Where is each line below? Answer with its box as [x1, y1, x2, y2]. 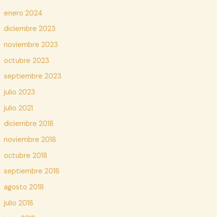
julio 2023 [3, 88, 35, 97]
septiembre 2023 [3, 72, 62, 81]
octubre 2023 [3, 56, 49, 65]
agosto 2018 [3, 182, 44, 192]
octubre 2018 [3, 151, 47, 160]
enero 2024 [3, 8, 43, 18]
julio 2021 [3, 103, 33, 113]
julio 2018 [3, 198, 33, 208]
